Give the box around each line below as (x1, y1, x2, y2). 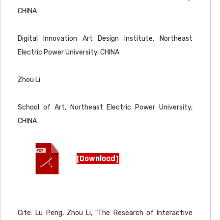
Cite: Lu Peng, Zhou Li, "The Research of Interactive (18, 209, 192, 217)
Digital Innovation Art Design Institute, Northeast (18, 34, 192, 43)
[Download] (77, 152, 119, 164)
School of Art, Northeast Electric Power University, (18, 103, 192, 111)
